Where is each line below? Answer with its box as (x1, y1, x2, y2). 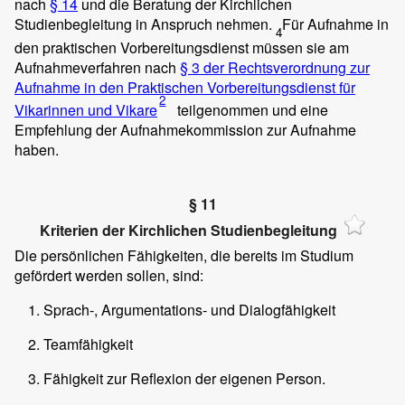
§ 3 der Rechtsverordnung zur (180, 56, 370, 78)
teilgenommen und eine (174, 99, 329, 120)
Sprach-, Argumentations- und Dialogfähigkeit (43, 299, 335, 321)
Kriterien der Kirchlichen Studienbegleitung (39, 219, 337, 240)
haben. (14, 138, 59, 160)
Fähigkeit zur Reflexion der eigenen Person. (43, 368, 325, 390)
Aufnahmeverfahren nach (14, 56, 180, 78)
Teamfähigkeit (43, 334, 133, 355)
